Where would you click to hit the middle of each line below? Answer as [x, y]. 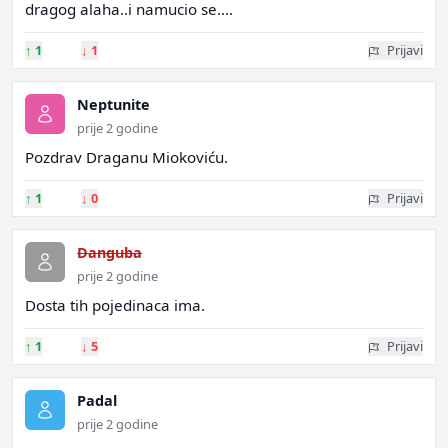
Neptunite [113, 104]
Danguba [109, 252]
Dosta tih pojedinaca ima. [115, 305]
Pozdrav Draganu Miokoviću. [126, 157]
